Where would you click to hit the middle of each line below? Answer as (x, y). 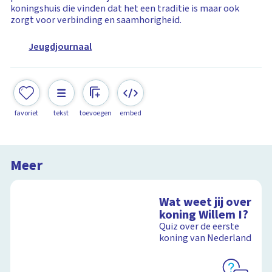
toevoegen (96, 113)
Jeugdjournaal (60, 47)
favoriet (27, 113)
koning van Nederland (206, 238)
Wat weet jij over (206, 202)
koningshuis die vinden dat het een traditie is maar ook (125, 8)
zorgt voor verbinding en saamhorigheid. (96, 20)
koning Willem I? (204, 215)
